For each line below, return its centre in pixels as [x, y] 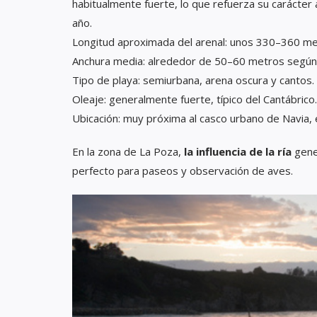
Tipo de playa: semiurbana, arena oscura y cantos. [193, 80]
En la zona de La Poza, [128, 151]
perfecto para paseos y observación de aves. [183, 170]
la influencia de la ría [238, 151]
